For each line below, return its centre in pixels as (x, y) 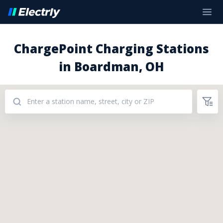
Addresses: (27, 162)
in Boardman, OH (111, 66)
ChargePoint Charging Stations (111, 49)
